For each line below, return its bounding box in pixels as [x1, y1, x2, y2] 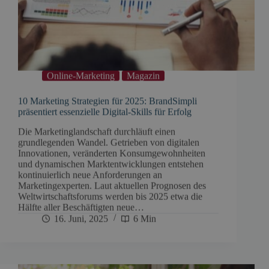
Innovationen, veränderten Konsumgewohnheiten [18, 147, 205, 157]
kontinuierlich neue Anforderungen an [18, 168, 162, 179]
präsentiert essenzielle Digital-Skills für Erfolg [18, 106, 192, 116]
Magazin [127, 70, 160, 80]
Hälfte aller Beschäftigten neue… [18, 201, 144, 211]
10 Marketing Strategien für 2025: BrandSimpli [18, 95, 197, 106]
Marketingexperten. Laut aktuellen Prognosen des [18, 179, 206, 190]
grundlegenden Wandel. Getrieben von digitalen [18, 136, 199, 147]
